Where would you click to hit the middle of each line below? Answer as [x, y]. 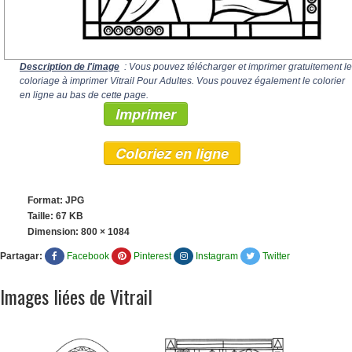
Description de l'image [70, 67]
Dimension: [54, 232]
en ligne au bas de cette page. [84, 95]
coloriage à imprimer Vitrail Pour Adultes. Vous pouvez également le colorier [182, 81]
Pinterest [152, 256]
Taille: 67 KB [55, 216]
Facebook [88, 256]
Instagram [217, 256]
